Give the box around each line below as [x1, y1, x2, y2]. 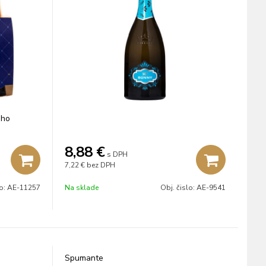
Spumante [64, 252, 103, 264]
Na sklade [64, 183, 99, 192]
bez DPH [86, 160, 115, 170]
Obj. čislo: [160, 183, 197, 192]
